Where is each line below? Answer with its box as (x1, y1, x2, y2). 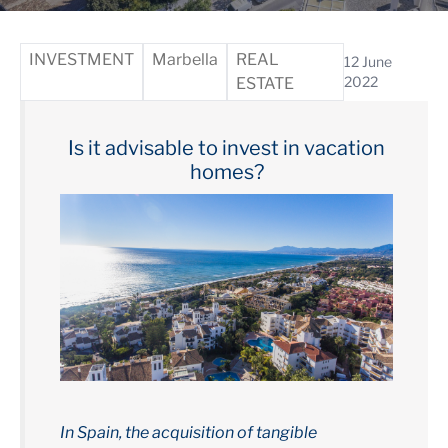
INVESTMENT (29, 50, 134, 69)
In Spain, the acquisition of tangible (60, 422, 317, 442)
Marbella (152, 50, 218, 69)
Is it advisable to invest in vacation (68, 136, 385, 160)
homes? (189, 160, 264, 184)
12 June (344, 53, 393, 70)
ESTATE (236, 74, 294, 93)
